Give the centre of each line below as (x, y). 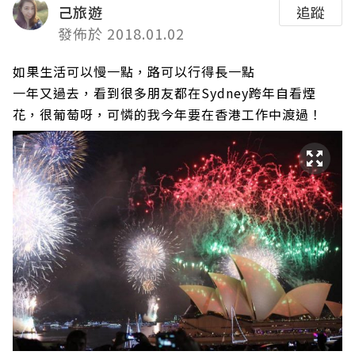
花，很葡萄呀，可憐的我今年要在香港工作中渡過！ (168, 114)
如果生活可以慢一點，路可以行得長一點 (134, 71)
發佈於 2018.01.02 (121, 33)
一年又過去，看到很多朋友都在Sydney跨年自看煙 (164, 93)
